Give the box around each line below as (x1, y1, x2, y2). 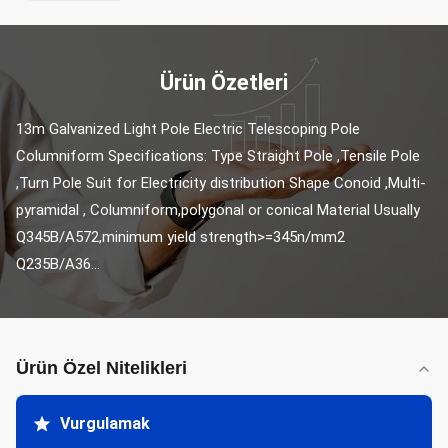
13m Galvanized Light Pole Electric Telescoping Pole (16, 120, 360, 138)
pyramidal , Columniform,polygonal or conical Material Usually (16, 201, 420, 219)
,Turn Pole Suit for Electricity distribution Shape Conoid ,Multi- (16, 174, 426, 192)
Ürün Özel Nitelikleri (16, 358, 187, 378)
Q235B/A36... (16, 255, 100, 273)
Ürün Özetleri (160, 70, 288, 95)
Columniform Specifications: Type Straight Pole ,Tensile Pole (16, 147, 420, 165)
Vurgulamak (60, 414, 150, 433)
